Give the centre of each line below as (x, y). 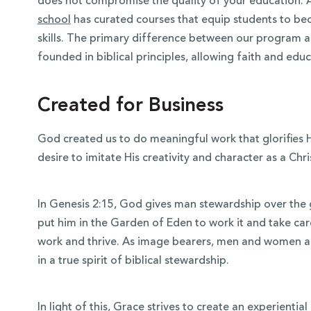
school (54, 20)
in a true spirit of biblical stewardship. (134, 261)
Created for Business (130, 107)
